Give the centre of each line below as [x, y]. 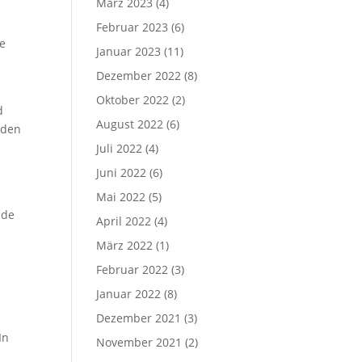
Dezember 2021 [139, 318]
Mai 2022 [121, 197]
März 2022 [125, 245]
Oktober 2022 [133, 100]
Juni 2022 [122, 173]
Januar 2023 [129, 51]
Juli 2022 [120, 148]
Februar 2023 [133, 27]
